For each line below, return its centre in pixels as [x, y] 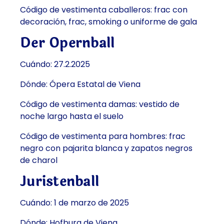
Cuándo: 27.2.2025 [55, 64]
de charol [39, 160]
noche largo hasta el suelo [72, 116]
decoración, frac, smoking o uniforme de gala [108, 22]
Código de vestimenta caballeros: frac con [104, 10]
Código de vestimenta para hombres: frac [103, 136]
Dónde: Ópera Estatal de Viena [80, 84]
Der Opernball [67, 43]
